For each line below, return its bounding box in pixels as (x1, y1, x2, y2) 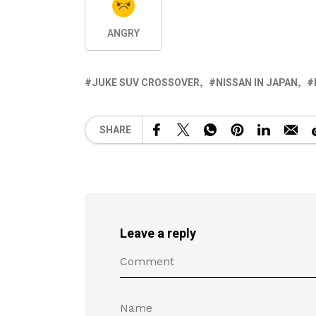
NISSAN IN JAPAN (216, 75, 298, 90)
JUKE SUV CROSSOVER (92, 75, 200, 90)
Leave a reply (120, 224, 196, 243)
